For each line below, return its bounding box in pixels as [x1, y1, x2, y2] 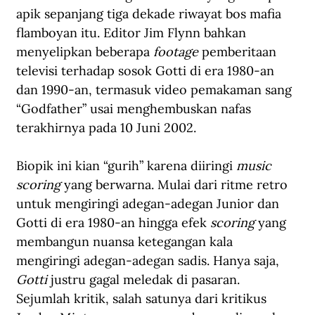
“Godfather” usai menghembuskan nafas [16, 101, 255, 117]
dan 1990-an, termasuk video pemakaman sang [16, 82, 295, 98]
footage [153, 44, 198, 60]
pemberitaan [198, 44, 280, 60]
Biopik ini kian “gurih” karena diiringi [16, 157, 236, 174]
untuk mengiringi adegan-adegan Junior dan [16, 195, 283, 212]
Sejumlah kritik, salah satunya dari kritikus [16, 290, 270, 307]
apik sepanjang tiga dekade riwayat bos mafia [16, 6, 285, 22]
